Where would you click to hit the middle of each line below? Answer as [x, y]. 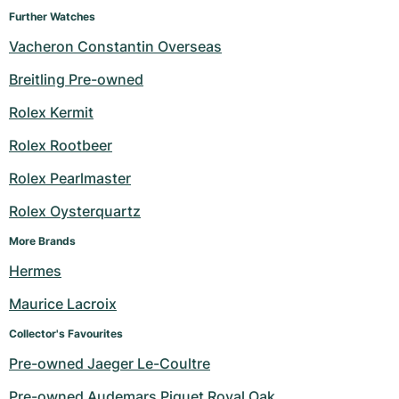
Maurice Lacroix [63, 304]
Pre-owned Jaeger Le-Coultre [110, 364]
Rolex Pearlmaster [70, 179]
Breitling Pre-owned [76, 80]
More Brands [42, 241]
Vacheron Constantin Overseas [115, 47]
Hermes [35, 271]
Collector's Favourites [66, 334]
